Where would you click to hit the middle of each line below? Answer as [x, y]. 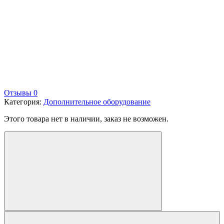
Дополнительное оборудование [97, 101]
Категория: [24, 101]
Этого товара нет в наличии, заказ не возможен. [86, 118]
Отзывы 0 [21, 92]
